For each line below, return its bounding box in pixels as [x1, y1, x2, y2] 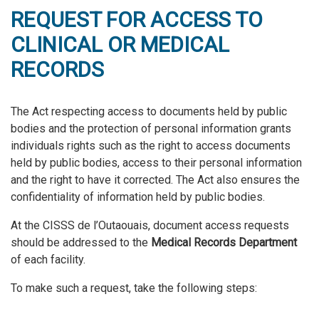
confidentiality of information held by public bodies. [11, 190, 265, 204]
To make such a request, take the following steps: [11, 281, 257, 296]
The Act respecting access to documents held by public [11, 105, 287, 119]
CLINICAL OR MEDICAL [11, 32, 229, 58]
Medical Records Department [151, 236, 297, 250]
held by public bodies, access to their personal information [11, 156, 302, 170]
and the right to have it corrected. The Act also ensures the [11, 173, 300, 187]
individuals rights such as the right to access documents [11, 139, 291, 153]
